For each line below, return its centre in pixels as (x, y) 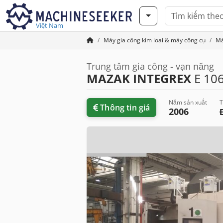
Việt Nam (50, 25)
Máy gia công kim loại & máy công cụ (155, 40)
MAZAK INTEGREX (139, 78)
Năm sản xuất (188, 102)
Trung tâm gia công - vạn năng (150, 66)
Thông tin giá (125, 108)
